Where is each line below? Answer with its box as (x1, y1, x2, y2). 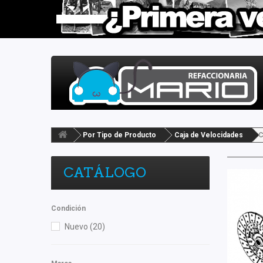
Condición (51, 204, 86, 213)
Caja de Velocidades (174, 131, 243, 139)
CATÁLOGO (63, 164, 146, 181)
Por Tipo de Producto (83, 131, 156, 139)
